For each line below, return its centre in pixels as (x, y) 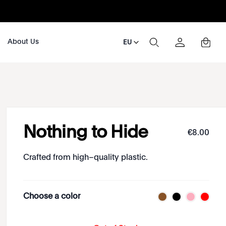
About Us (23, 42)
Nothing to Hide (86, 133)
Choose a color (52, 197)
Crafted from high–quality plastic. (86, 158)
